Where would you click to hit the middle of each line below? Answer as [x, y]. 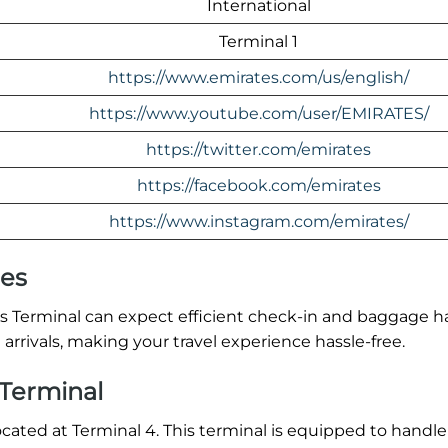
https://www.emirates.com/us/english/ [258, 77]
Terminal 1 [258, 41]
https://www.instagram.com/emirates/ [258, 221]
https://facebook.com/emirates [258, 185]
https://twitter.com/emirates [258, 149]
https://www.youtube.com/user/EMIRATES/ [258, 113]
